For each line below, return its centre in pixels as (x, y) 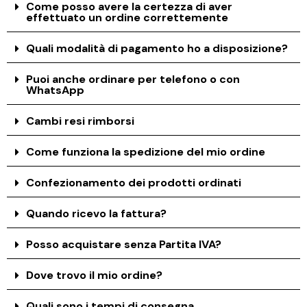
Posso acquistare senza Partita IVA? (124, 244)
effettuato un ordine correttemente (127, 17)
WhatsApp (56, 90)
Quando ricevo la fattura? (97, 213)
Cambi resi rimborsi (81, 121)
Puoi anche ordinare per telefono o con (133, 79)
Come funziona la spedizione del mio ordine (146, 151)
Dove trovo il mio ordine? (95, 275)
